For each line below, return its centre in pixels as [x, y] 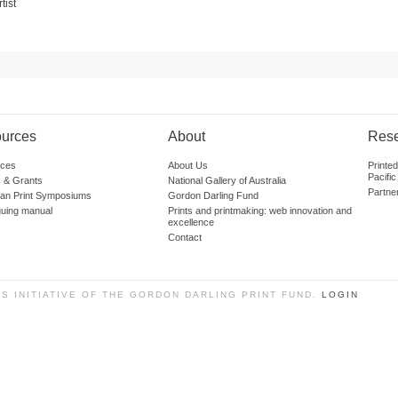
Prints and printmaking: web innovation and [260, 211]
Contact [185, 237]
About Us [188, 165]
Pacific [382, 177]
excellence [191, 222]
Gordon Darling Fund [213, 195]
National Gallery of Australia [227, 180]
